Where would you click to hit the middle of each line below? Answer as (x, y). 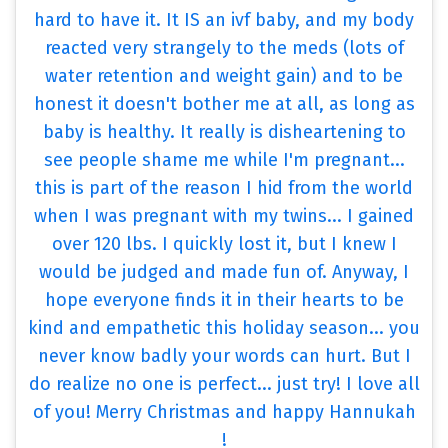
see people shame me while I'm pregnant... (224, 160)
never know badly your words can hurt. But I (224, 356)
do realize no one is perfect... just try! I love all (224, 384)
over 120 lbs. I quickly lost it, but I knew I (224, 244)
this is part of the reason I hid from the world (224, 188)
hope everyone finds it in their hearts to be (224, 300)
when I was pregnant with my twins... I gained (224, 216)
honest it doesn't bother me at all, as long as (224, 104)
